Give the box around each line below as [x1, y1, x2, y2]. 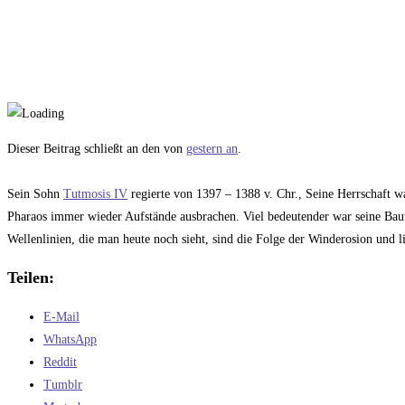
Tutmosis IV [63, 187, 127, 202]
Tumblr [43, 378, 82, 392]
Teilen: [7, 268, 54, 287]
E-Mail [43, 310, 80, 325]
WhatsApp [43, 333, 97, 347]
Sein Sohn [7, 187, 63, 202]
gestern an [186, 142, 238, 156]
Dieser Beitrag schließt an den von [7, 142, 186, 156]
